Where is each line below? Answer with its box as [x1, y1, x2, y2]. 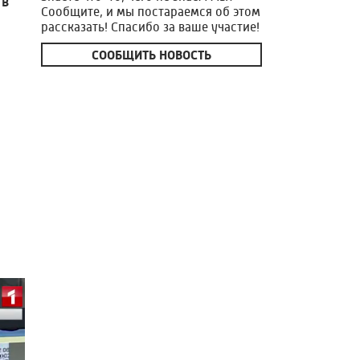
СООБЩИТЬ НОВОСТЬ [92, 47, 211, 63]
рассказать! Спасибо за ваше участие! [41, 19, 260, 35]
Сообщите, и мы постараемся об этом [41, 4, 260, 20]
